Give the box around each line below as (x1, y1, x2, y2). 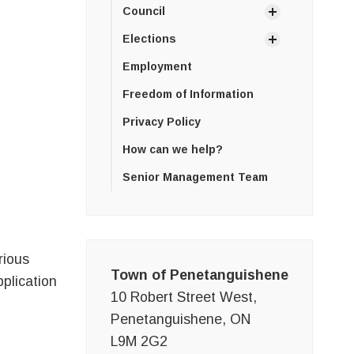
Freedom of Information (122, 88, 254, 101)
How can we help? (122, 143, 223, 156)
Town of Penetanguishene (110, 267, 288, 284)
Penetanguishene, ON (110, 311, 250, 328)
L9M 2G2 (110, 333, 168, 350)
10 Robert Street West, (110, 289, 257, 306)
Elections (122, 32, 176, 46)
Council (122, 5, 165, 18)
